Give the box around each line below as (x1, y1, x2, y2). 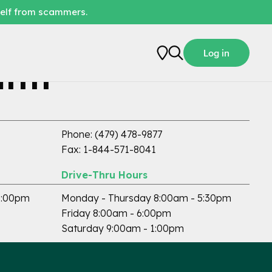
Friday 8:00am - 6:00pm (61, 207, 171, 219)
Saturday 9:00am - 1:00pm (61, 222, 184, 234)
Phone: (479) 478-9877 (61, 128, 162, 140)
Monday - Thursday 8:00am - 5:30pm (61, 192, 231, 204)
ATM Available (192, 67, 250, 76)
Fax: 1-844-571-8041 (61, 143, 156, 155)
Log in (203, 47, 229, 58)
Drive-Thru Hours (61, 169, 148, 181)
